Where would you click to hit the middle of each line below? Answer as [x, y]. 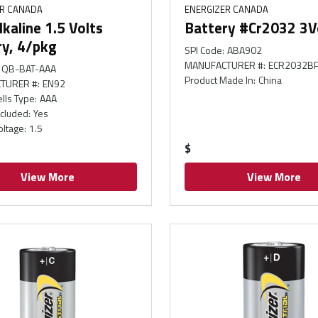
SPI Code [203, 50]
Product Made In [219, 79]
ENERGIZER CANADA [226, 9]
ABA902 [245, 50]
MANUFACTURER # [224, 65]
